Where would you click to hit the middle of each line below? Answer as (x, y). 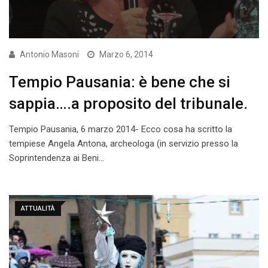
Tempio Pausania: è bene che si (120, 82)
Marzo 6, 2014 (126, 55)
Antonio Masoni (49, 55)
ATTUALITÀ (38, 209)
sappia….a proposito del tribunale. (128, 104)
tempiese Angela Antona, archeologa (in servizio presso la (124, 144)
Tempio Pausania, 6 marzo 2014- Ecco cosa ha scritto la (121, 130)
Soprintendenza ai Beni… (57, 158)
